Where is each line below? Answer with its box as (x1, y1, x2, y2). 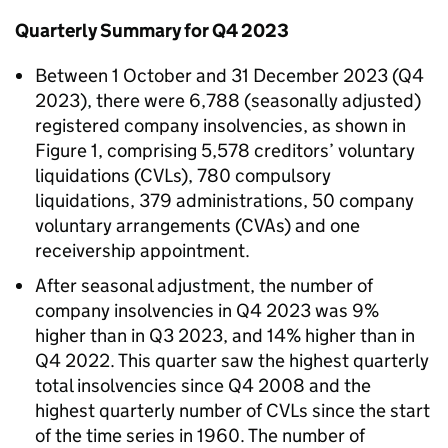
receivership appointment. (35, 239, 250, 262)
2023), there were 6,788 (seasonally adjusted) (35, 89, 421, 112)
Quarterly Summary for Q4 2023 (15, 19, 289, 42)
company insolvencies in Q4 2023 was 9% (35, 299, 379, 322)
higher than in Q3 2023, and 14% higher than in (35, 324, 415, 347)
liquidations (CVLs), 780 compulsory (35, 164, 331, 187)
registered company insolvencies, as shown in (35, 114, 406, 137)
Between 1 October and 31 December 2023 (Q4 (35, 64, 424, 87)
